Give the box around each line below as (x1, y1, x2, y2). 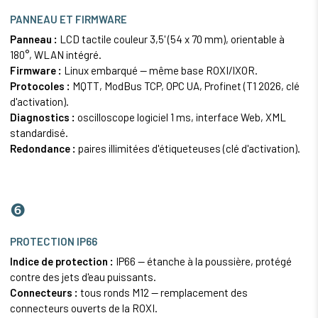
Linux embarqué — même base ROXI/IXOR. (62, 64, 258, 77)
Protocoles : (10, 79, 70, 93)
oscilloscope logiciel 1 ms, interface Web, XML (75, 111, 286, 124)
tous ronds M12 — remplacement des (78, 286, 248, 300)
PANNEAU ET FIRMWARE (10, 13, 127, 26)
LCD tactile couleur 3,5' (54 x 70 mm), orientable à (57, 33, 285, 46)
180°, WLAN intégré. (10, 48, 102, 62)
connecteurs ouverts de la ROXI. (10, 302, 158, 315)
